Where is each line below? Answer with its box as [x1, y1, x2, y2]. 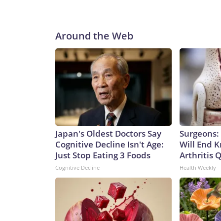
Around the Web [55, 29, 133, 43]
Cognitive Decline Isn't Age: [55, 139, 164, 150]
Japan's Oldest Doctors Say [55, 128, 161, 140]
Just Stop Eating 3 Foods [55, 149, 150, 161]
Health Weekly [180, 164, 216, 172]
